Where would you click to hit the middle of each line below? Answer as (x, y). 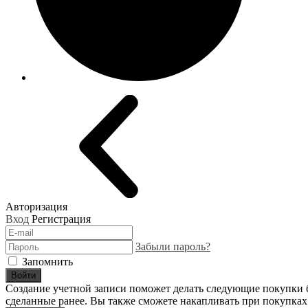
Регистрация (61, 219)
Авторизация (36, 207)
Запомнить (47, 262)
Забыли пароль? (173, 246)
